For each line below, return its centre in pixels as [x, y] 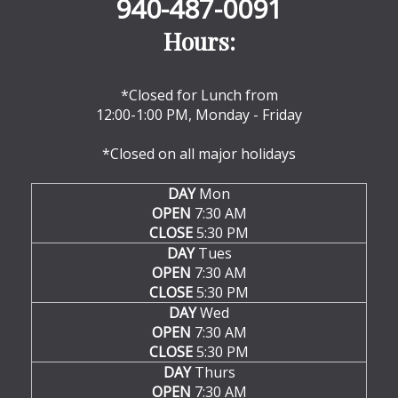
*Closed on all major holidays [199, 153]
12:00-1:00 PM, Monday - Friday [199, 114]
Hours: [199, 40]
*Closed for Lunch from [199, 95]
